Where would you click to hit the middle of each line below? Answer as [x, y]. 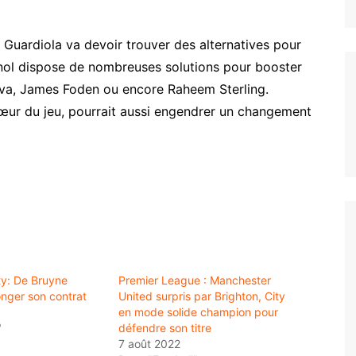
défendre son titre [165, 327]
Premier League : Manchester [195, 280]
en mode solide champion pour [198, 311]
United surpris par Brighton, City [202, 296]
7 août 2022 [149, 343]
